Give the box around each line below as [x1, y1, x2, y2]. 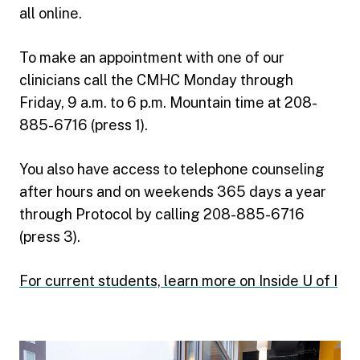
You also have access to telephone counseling [19, 160, 325, 178]
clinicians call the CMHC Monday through [19, 71, 293, 88]
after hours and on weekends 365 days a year [19, 182, 326, 200]
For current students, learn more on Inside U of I [19, 272, 337, 289]
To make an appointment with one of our [19, 48, 284, 66]
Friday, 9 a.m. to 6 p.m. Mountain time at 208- [19, 93, 317, 111]
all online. [19, 4, 82, 22]
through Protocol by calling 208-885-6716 [19, 205, 305, 223]
